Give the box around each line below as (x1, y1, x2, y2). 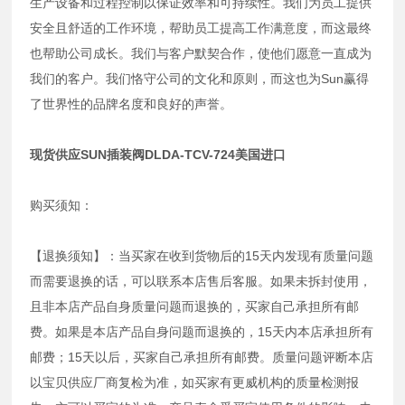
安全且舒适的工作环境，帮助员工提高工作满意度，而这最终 (30, 20, 372, 35)
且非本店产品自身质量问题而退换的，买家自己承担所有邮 (30, 298, 360, 314)
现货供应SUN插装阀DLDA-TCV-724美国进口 (30, 146, 287, 162)
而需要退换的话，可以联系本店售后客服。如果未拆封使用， (30, 273, 372, 288)
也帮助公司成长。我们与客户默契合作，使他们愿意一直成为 (30, 45, 372, 61)
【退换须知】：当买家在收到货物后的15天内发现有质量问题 (30, 248, 374, 263)
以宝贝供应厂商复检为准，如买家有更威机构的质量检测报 (30, 374, 360, 390)
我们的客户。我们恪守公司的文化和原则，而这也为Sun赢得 (30, 71, 370, 86)
